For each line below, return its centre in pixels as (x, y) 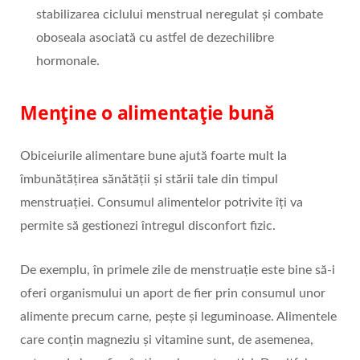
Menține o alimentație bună (148, 113)
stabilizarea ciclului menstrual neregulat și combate (180, 15)
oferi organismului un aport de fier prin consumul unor (173, 294)
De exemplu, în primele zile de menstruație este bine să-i (178, 270)
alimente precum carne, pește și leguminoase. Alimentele (178, 317)
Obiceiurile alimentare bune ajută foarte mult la (153, 156)
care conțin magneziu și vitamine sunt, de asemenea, (167, 340)
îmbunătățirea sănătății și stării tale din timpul (149, 180)
